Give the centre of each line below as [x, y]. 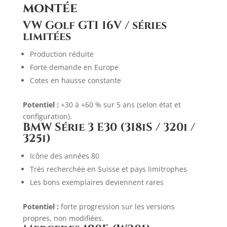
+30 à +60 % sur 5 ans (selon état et [120, 105]
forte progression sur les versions [117, 206]
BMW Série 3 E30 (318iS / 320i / [109, 127]
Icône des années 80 [64, 156]
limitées [47, 37]
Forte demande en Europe [74, 67]
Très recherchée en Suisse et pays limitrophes [108, 169]
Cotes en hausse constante [75, 80]
